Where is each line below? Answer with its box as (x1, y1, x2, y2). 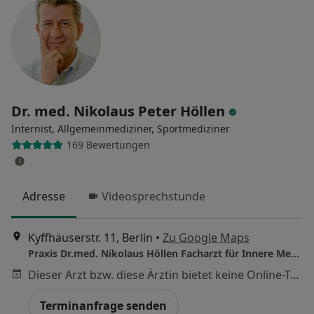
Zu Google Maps (163, 230, 250, 246)
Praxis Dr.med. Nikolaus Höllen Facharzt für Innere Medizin (291, 247, 299, 261)
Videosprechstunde (102, 188, 205, 204)
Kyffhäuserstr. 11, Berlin (28, 230, 153, 246)
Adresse (22, 188, 65, 204)
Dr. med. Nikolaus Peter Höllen (11, 101, 228, 121)
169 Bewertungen (66, 138, 150, 152)
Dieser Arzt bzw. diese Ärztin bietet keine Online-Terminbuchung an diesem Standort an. (290, 267, 299, 283)
